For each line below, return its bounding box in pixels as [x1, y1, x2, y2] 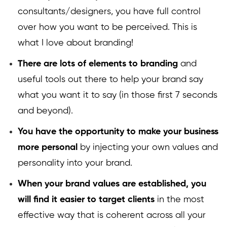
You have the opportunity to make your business [18, 127, 218, 137]
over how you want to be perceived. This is [18, 23, 197, 32]
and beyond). [18, 106, 73, 116]
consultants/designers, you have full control [18, 7, 201, 17]
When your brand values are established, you [18, 179, 206, 189]
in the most [155, 195, 204, 205]
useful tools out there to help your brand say [18, 75, 203, 85]
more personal [18, 143, 78, 153]
